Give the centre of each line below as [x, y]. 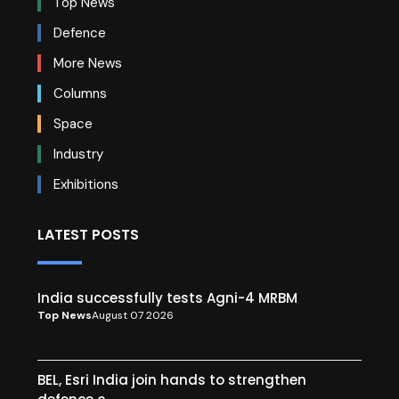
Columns [78, 93]
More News [86, 63]
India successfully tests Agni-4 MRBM [167, 298]
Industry [77, 154]
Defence [78, 33]
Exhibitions [84, 184]
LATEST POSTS [88, 234]
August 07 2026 [133, 315]
